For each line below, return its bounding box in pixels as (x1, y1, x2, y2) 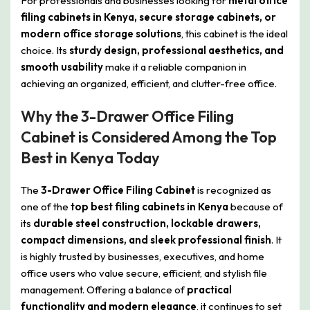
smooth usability (21, 60, 103, 73)
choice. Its (21, 43, 69, 57)
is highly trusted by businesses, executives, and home (21, 249, 264, 263)
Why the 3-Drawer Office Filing (21, 106, 234, 126)
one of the (21, 199, 71, 213)
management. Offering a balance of (21, 282, 187, 296)
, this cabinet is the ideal (181, 26, 288, 40)
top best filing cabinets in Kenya (71, 199, 228, 213)
